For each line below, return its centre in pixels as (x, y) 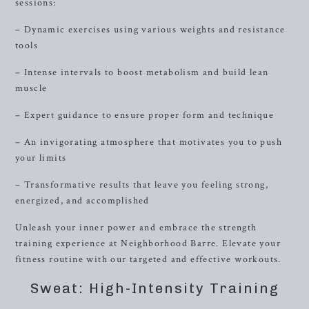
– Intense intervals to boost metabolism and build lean (142, 72)
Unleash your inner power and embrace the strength (136, 228)
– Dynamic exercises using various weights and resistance (150, 30)
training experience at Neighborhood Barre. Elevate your (148, 243)
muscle (31, 88)
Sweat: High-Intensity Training (154, 288)
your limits (41, 158)
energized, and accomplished (82, 201)
